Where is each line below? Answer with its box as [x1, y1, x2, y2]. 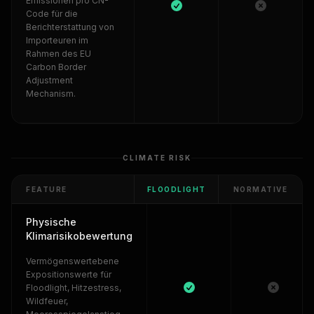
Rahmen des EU [26, 48, 91, 59]
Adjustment [26, 75, 73, 86]
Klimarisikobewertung [26, 230, 132, 242]
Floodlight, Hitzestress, [26, 282, 121, 293]
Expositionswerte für [26, 269, 111, 280]
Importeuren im [26, 35, 88, 46]
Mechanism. [26, 88, 76, 99]
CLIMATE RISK [123, 153, 191, 162]
